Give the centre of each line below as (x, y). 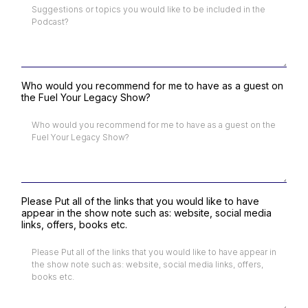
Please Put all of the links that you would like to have (140, 201)
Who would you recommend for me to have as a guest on (152, 86)
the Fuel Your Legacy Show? (86, 97)
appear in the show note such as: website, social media (146, 213)
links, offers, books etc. (74, 224)
